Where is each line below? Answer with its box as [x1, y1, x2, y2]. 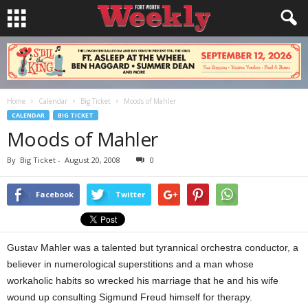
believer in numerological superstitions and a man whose [7, 258, 254, 269]
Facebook [36, 189, 74, 199]
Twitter [115, 189, 145, 199]
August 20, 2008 [65, 155, 120, 165]
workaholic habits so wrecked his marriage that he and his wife [7, 275, 278, 286]
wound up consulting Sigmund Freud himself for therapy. [7, 291, 252, 302]
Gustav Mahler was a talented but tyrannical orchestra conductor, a [7, 242, 298, 253]
